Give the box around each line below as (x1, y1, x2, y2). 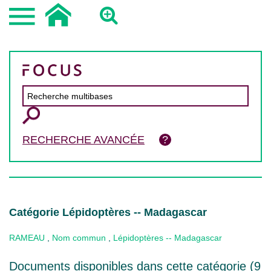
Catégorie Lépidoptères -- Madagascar (9, 206, 207, 218)
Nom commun (52, 233, 106, 243)
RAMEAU (9, 233, 45, 243)
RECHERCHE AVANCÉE (22, 134, 145, 146)
